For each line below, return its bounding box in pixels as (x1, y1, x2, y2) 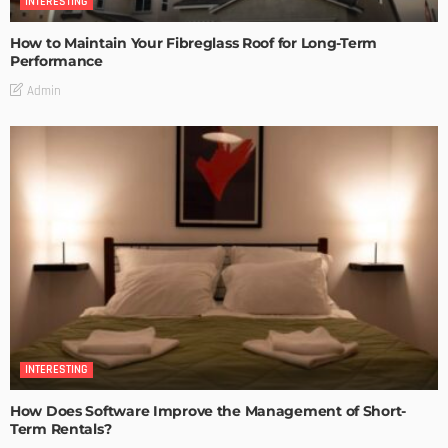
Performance (10, 51, 103, 70)
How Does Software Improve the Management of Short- (10, 402, 407, 421)
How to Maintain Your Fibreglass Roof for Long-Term (10, 33, 378, 52)
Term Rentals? (10, 420, 112, 439)
